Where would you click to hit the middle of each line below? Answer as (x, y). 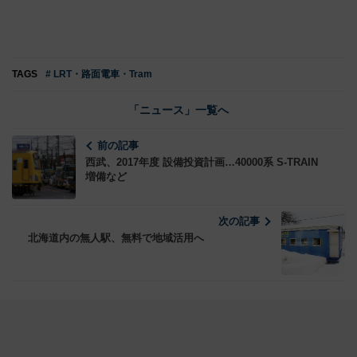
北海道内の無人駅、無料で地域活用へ (116, 238)
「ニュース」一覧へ (178, 110)
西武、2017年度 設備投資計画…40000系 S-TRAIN (202, 163)
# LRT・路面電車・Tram (99, 75)
